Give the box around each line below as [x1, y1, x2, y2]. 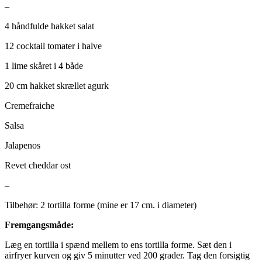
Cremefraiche [5, 100, 54, 111]
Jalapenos [5, 140, 40, 150]
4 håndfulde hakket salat [5, 20, 94, 31]
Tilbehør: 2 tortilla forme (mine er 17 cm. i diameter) [5, 199, 196, 210]
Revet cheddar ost [5, 160, 71, 170]
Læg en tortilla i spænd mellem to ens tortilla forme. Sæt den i [5, 239, 232, 250]
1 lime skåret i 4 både [5, 60, 83, 71]
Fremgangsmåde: [5, 219, 74, 230]
